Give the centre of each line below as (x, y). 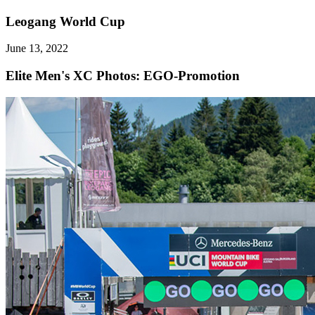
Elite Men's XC (51, 76)
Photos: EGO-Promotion (168, 76)
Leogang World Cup (65, 21)
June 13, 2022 (37, 49)
